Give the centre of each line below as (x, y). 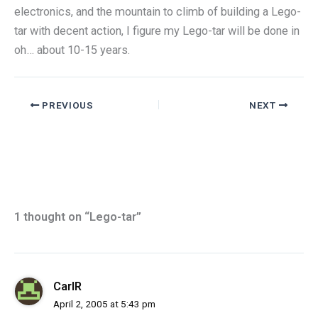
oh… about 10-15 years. (72, 50)
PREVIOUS (66, 105)
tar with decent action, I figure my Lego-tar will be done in (157, 31)
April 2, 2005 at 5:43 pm (105, 303)
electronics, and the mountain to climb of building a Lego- (158, 11)
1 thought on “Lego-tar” (78, 217)
